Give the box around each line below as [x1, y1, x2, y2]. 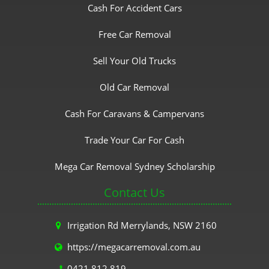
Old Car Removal [100, 81, 169, 94]
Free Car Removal [98, 28, 171, 41]
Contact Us [104, 184, 165, 201]
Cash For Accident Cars [87, 2, 182, 14]
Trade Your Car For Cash [85, 134, 184, 147]
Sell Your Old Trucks [93, 55, 176, 67]
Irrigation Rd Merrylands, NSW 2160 [67, 219, 217, 232]
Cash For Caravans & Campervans [65, 107, 204, 120]
